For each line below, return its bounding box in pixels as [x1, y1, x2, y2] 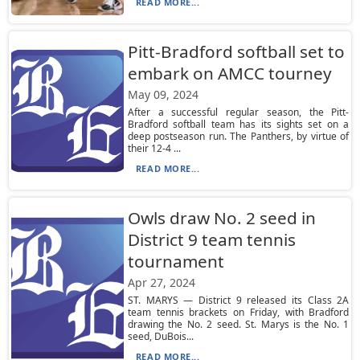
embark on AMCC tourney [127, 62, 332, 84]
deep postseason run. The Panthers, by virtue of [127, 129, 350, 143]
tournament [127, 250, 224, 272]
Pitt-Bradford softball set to [127, 40, 345, 63]
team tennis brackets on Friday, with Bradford [127, 305, 350, 319]
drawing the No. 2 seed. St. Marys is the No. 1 [127, 317, 350, 331]
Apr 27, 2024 [127, 275, 195, 290]
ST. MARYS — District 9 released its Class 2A [127, 293, 350, 307]
